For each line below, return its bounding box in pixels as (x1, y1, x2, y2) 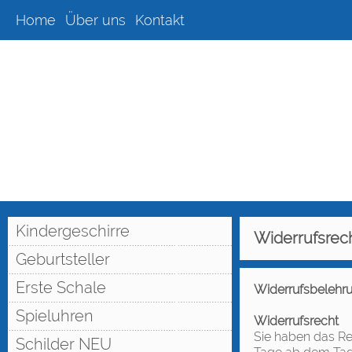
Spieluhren (16, 306, 93, 325)
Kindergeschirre (16, 222, 130, 240)
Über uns (65, 11, 126, 28)
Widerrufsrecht (254, 313, 339, 328)
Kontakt (135, 11, 185, 28)
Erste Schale (16, 278, 106, 297)
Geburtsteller (16, 250, 110, 269)
